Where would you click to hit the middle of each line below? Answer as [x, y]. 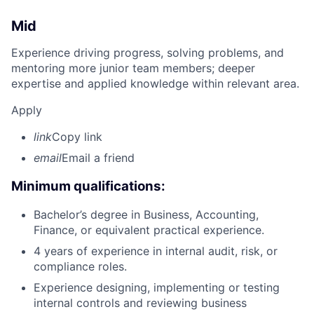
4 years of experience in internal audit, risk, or [156, 251]
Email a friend [98, 157]
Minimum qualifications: [88, 186]
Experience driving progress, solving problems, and [148, 52]
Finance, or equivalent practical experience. [149, 230]
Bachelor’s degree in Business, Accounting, [146, 215]
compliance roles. [80, 267]
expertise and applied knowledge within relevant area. [155, 83]
